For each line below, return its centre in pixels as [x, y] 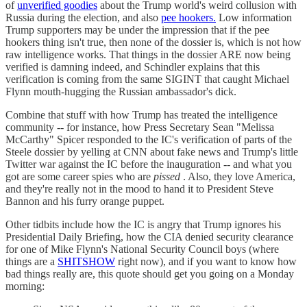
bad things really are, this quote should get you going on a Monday [150, 274]
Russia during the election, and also [83, 18]
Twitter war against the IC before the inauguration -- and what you [149, 164]
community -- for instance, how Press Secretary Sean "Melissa [140, 127]
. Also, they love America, [238, 177]
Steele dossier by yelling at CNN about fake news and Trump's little [152, 152]
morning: [25, 286]
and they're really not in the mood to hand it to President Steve [139, 189]
